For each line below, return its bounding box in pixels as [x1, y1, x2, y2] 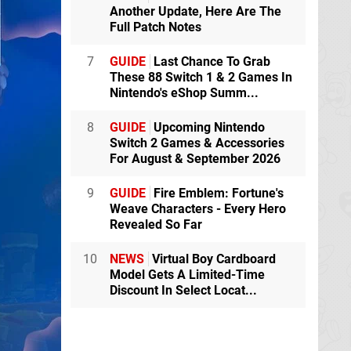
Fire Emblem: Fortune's [150, 185, 284, 201]
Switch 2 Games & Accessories [110, 135, 284, 150]
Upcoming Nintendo [150, 119, 265, 135]
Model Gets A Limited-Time [110, 266, 265, 282]
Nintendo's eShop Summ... [110, 85, 259, 100]
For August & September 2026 [110, 150, 280, 166]
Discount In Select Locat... [110, 282, 257, 298]
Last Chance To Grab [150, 53, 270, 69]
